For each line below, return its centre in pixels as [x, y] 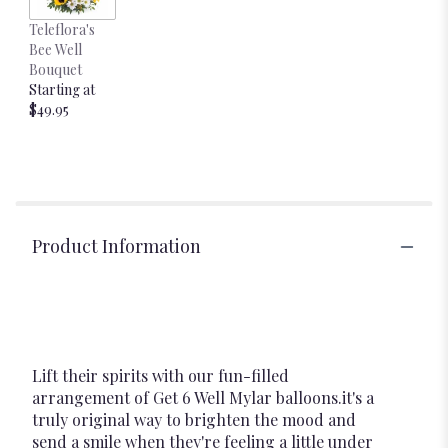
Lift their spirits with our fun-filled [160, 376]
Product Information [116, 246]
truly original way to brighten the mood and [194, 420]
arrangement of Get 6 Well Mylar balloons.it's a [203, 398]
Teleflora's [62, 30]
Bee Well [55, 50]
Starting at [62, 90]
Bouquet [55, 70]
